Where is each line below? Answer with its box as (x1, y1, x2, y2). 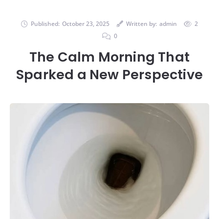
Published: (31, 19, 60, 28)
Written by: (126, 19, 157, 28)
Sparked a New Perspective (16, 65, 203, 84)
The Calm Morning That (29, 47, 190, 66)
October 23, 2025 (62, 19, 109, 28)
